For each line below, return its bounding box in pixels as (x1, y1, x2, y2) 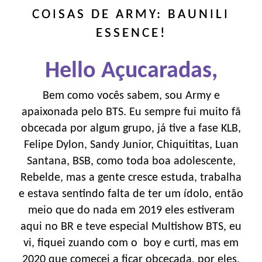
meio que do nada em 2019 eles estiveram (27, 204, 235, 216)
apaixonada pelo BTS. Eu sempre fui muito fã (21, 106, 241, 118)
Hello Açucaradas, (44, 59, 218, 83)
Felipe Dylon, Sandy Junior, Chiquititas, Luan (23, 139, 239, 151)
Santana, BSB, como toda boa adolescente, (26, 155, 236, 167)
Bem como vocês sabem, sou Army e (42, 89, 220, 102)
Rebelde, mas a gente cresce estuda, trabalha (20, 171, 242, 184)
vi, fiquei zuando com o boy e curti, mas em (23, 237, 239, 249)
